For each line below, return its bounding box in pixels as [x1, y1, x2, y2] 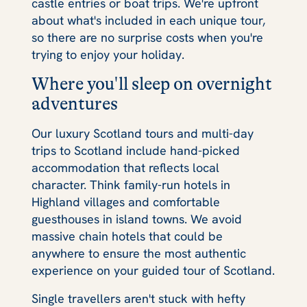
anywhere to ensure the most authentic [32, 245, 246, 261]
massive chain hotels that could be [32, 228, 223, 244]
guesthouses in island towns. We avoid [32, 210, 242, 227]
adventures [32, 93, 118, 114]
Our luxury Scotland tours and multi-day [32, 125, 254, 141]
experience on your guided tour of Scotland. [32, 262, 275, 278]
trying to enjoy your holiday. [32, 46, 184, 62]
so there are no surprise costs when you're [32, 29, 263, 45]
